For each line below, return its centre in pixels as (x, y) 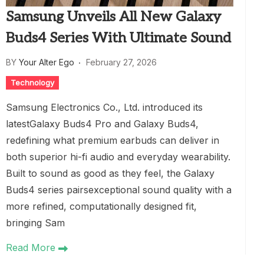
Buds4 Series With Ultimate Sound (118, 38)
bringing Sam (35, 223)
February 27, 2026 (121, 62)
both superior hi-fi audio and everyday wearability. (118, 157)
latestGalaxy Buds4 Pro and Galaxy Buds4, (102, 124)
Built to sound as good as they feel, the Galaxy (110, 173)
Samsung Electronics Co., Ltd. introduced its (104, 107)
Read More (32, 247)
